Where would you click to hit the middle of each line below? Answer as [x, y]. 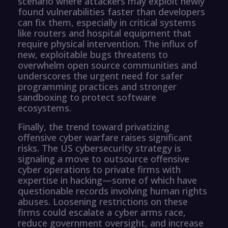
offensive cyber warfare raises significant [105, 137]
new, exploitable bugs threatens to [93, 54]
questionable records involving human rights [112, 191]
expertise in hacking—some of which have [107, 180]
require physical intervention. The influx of [108, 44]
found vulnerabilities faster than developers [111, 11]
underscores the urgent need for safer [101, 76]
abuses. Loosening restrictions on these [103, 201]
